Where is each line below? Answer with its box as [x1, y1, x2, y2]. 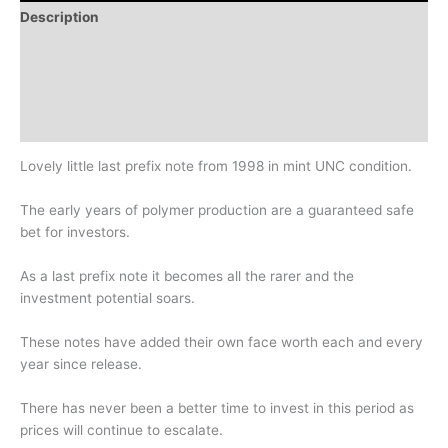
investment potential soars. [20, 290, 195, 306]
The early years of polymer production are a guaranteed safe [20, 202, 414, 219]
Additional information [20, 44, 171, 61]
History [20, 115, 69, 132]
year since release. [20, 355, 142, 372]
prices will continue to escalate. [20, 421, 223, 438]
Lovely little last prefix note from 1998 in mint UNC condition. [20, 158, 412, 175]
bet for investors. [20, 224, 130, 241]
